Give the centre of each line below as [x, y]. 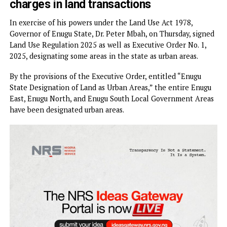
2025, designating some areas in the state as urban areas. [115, 113]
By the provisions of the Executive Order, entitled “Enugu [117, 135]
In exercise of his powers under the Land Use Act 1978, [112, 75]
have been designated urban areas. [74, 173]
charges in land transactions [89, 55]
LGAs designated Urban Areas [94, 20]
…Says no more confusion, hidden [105, 37]
